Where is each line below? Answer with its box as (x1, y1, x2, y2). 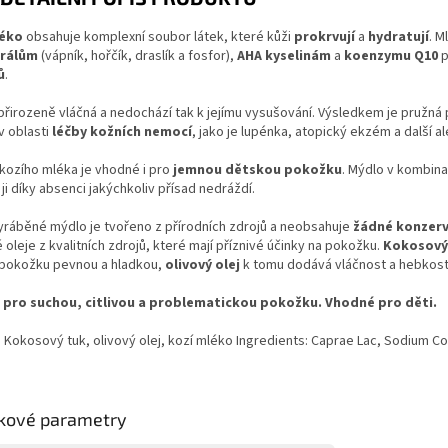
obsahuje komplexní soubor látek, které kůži (23, 26, 294, 47)
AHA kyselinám (237, 45, 331, 66)
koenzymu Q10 (344, 45, 438, 66)
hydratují (368, 26, 429, 47)
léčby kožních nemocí (52, 121, 192, 142)
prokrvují (294, 26, 355, 47)
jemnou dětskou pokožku (173, 159, 342, 180)
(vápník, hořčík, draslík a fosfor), (38, 45, 237, 66)
